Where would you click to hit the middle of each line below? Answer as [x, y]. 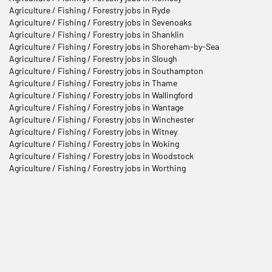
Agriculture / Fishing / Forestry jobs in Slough [93, 58]
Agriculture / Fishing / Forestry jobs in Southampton [106, 70]
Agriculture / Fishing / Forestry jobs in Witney [93, 131]
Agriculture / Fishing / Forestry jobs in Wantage [96, 107]
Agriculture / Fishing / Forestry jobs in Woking [94, 143]
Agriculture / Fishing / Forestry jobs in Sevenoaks [100, 22]
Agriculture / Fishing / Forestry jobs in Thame [93, 83]
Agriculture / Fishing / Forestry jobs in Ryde [90, 10]
